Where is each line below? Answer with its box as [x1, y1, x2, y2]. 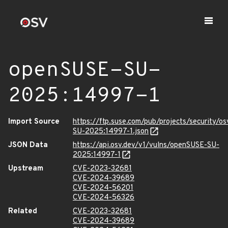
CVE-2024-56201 [73, 183, 133, 193]
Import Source [8, 117, 60, 127]
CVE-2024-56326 [73, 193, 134, 203]
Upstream [8, 164, 43, 174]
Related [8, 207, 37, 216]
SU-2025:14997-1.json [73, 127, 149, 136]
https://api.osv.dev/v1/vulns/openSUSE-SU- [73, 140, 219, 150]
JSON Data [8, 140, 48, 150]
